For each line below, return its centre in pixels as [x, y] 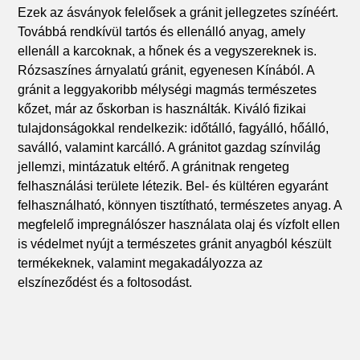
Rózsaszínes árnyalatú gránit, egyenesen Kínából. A [166, 71]
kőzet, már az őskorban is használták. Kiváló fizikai [162, 109]
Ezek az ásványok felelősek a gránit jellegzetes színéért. [178, 13]
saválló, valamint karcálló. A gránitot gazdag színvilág [170, 148]
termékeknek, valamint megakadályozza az [141, 264]
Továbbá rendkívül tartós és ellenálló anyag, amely [162, 32]
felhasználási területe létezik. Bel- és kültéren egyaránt [173, 186]
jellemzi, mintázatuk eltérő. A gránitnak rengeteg [154, 167]
